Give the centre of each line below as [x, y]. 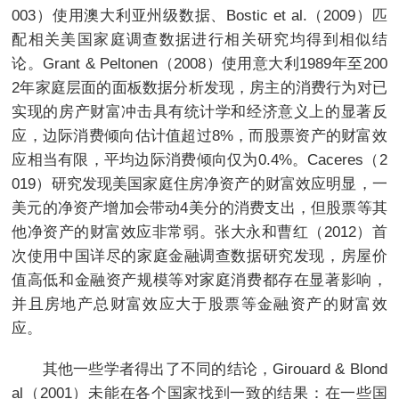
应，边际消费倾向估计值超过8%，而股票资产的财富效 [199, 135]
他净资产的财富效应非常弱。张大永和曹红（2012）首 [199, 231]
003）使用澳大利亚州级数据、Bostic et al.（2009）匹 [199, 15]
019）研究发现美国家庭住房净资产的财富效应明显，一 [199, 183]
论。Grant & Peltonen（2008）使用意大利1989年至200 [199, 63]
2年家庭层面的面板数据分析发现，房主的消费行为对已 [199, 87]
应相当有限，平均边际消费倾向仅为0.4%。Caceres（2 [199, 159]
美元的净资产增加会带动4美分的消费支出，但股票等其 [199, 207]
